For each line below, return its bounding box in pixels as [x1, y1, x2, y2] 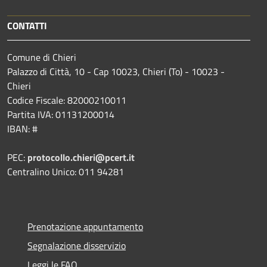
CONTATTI [7, 18, 47, 33]
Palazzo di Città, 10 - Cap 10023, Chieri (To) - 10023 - [7, 64, 225, 79]
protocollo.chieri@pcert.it [27, 150, 135, 164]
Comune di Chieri [7, 49, 76, 64]
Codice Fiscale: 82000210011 [7, 92, 126, 107]
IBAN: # [7, 121, 38, 136]
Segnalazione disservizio [27, 238, 126, 253]
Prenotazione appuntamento [27, 219, 143, 234]
